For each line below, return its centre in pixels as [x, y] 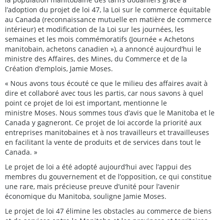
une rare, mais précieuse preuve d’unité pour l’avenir [92, 186]
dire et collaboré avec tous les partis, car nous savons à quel [104, 93]
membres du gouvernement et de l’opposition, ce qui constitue [108, 176]
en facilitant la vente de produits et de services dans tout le [103, 142]
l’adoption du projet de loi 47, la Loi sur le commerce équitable [108, 9]
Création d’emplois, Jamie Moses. [60, 68]
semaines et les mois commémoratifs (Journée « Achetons [100, 39]
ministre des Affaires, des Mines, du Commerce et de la [96, 58]
